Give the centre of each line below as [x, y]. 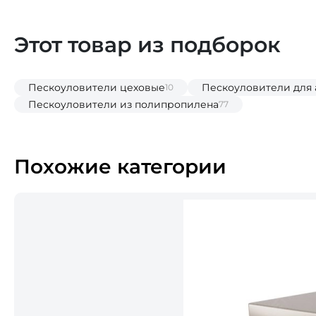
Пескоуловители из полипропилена [123, 105]
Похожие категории [120, 167]
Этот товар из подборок [147, 45]
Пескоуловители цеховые [97, 88]
